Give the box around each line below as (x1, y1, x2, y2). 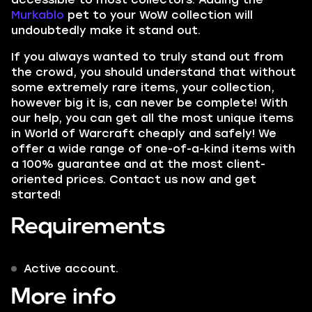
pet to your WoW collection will (64, 8, 253, 22)
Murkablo (11, 8, 64, 22)
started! (11, 188, 61, 201)
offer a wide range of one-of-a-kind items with (11, 142, 295, 155)
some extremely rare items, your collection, (11, 81, 274, 94)
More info (11, 287, 116, 307)
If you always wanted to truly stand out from (11, 50, 283, 63)
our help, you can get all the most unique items (11, 111, 293, 125)
